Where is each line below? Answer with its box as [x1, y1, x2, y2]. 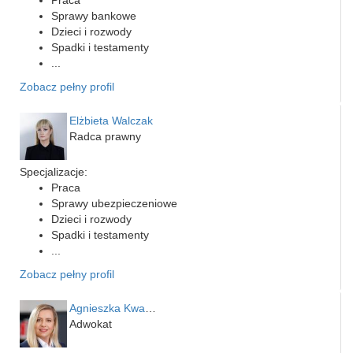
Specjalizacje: [20, 165, 87, 178]
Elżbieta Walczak [69, 113, 153, 127]
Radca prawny [69, 129, 141, 143]
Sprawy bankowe [51, 9, 136, 22]
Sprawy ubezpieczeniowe [51, 196, 177, 210]
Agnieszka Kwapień [145, 301, 156, 314]
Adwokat [69, 317, 112, 330]
